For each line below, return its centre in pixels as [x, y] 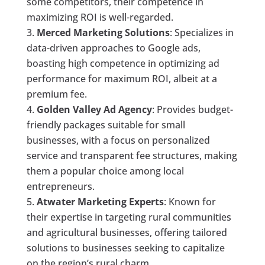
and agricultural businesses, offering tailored [127, 232]
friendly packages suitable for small [106, 125]
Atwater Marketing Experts [100, 201]
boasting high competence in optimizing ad [123, 63]
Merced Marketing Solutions [103, 32]
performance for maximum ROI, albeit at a [122, 78]
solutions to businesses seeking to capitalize [125, 248]
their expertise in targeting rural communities [129, 217]
